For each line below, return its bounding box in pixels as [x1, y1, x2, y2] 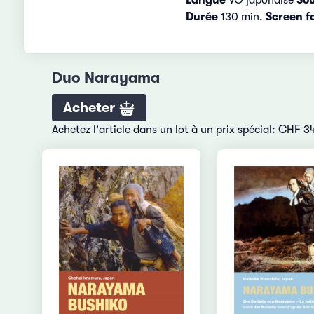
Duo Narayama [51, 69, 160, 86]
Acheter [62, 100, 118, 116]
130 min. [217, 10, 266, 23]
